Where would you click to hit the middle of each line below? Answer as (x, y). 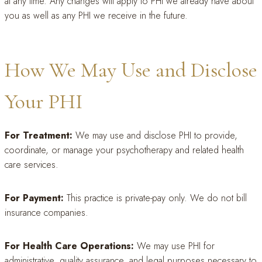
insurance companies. (46, 213)
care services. (32, 165)
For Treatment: (39, 135)
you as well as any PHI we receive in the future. (96, 15)
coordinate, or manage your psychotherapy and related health (124, 150)
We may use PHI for (174, 246)
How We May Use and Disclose (131, 70)
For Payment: (34, 198)
